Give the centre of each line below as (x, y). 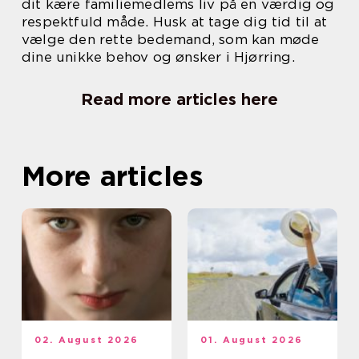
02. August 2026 (87, 340)
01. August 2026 (252, 340)
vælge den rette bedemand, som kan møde (171, 40)
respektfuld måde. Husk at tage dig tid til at (175, 22)
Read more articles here (179, 100)
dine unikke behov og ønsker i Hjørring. (158, 57)
